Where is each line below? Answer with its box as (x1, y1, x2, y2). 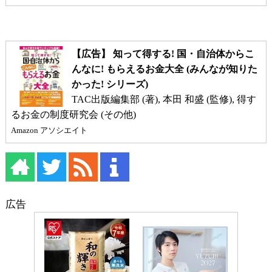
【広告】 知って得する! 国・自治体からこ (71, 49, 254, 59)
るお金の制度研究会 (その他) (10, 109, 136, 120)
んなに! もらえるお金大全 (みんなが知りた (71, 64, 257, 75)
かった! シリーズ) (71, 79, 151, 90)
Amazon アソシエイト (10, 126, 87, 135)
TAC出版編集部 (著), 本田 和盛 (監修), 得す (71, 94, 142, 105)
